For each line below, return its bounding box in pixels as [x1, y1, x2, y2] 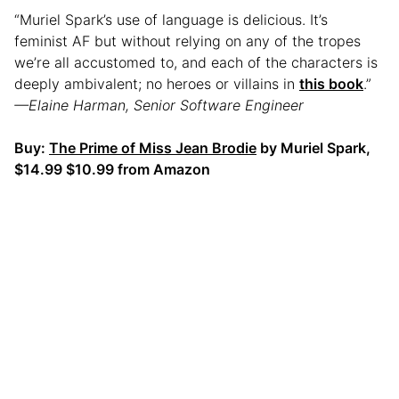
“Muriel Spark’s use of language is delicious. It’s [14, 11, 328, 29]
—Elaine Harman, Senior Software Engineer [14, 96, 304, 115]
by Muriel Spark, [256, 139, 370, 158]
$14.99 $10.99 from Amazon [14, 160, 210, 179]
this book [299, 75, 363, 94]
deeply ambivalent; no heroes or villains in [14, 75, 299, 94]
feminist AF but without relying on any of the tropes [14, 32, 361, 51]
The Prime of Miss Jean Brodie [49, 139, 256, 158]
